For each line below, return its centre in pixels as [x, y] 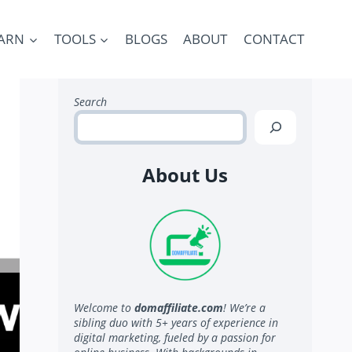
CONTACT [273, 39]
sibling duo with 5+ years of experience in [176, 323]
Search [91, 101]
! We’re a [245, 308]
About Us [185, 175]
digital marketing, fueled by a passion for [175, 338]
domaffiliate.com [179, 308]
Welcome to [103, 308]
